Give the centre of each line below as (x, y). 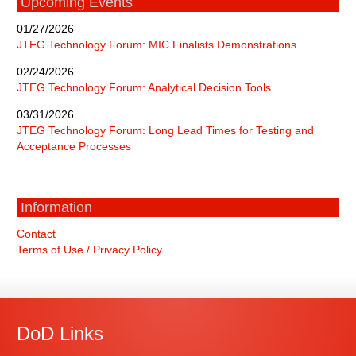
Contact (37, 233)
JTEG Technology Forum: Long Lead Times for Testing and (166, 130)
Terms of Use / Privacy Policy (90, 249)
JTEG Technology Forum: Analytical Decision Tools (144, 87)
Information (57, 207)
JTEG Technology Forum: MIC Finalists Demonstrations (157, 44)
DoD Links (60, 333)
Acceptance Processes (74, 146)
